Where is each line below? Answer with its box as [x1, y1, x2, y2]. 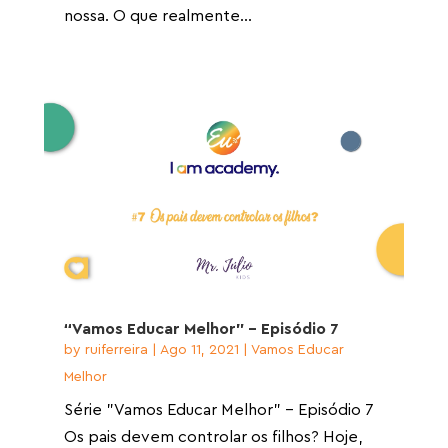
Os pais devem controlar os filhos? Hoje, [63, 428, 362, 445]
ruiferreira [84, 342, 148, 357]
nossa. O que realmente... [63, 7, 252, 24]
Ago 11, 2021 [159, 342, 239, 357]
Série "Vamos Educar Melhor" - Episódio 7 [63, 401, 374, 418]
